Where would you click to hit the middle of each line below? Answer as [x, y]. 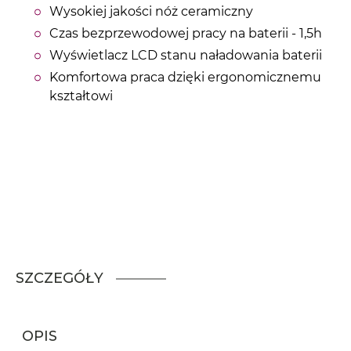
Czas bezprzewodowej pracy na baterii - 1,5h [186, 34]
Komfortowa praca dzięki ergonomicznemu [185, 78]
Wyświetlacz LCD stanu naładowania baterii [186, 56]
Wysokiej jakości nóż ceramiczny [151, 12]
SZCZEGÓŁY [60, 279]
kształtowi [81, 96]
